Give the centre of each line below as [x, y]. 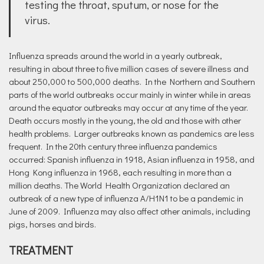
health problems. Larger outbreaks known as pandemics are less [132, 133]
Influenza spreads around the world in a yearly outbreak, [115, 55]
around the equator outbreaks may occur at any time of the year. [128, 107]
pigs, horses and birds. [52, 224]
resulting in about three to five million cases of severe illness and [129, 68]
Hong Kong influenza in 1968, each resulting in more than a [120, 172]
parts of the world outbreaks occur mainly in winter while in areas [130, 94]
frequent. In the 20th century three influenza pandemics [113, 146]
